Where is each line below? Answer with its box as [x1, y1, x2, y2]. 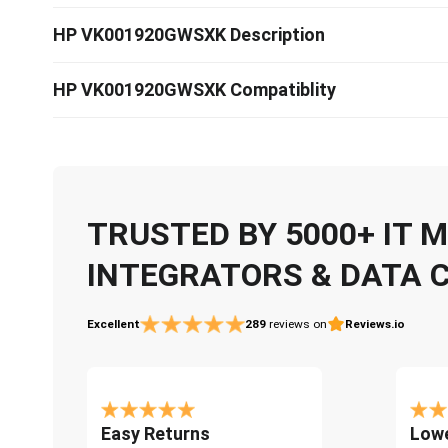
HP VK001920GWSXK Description [53, 24, 325, 45]
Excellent [87, 316, 140, 331]
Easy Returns [101, 422, 210, 444]
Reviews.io [344, 316, 405, 331]
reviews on [268, 316, 327, 331]
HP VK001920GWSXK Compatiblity [53, 79, 336, 100]
